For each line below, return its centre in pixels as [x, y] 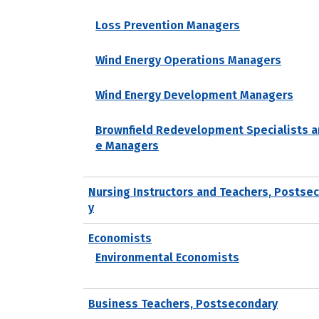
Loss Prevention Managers [168, 25]
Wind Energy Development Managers [194, 95]
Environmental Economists [167, 257]
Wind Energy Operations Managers [188, 60]
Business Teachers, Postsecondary [183, 303]
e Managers [127, 145]
